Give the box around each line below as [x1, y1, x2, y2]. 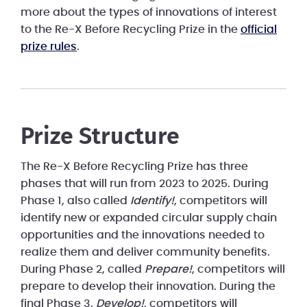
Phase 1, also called [21, 195, 130, 207]
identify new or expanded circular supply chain [21, 212, 277, 224]
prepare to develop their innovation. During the [21, 281, 275, 293]
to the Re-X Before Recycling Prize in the [21, 24, 241, 36]
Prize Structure [21, 125, 180, 149]
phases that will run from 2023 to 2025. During [21, 178, 269, 190]
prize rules [21, 41, 77, 53]
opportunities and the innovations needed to [21, 230, 265, 241]
